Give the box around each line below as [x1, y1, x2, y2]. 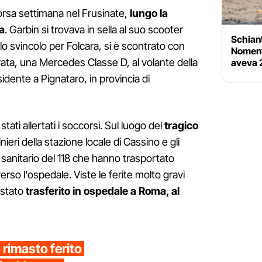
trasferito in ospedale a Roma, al [26, 185, 180, 198]
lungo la [130, 7, 168, 20]
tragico [162, 119, 198, 132]
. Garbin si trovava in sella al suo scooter [5, 23, 183, 36]
